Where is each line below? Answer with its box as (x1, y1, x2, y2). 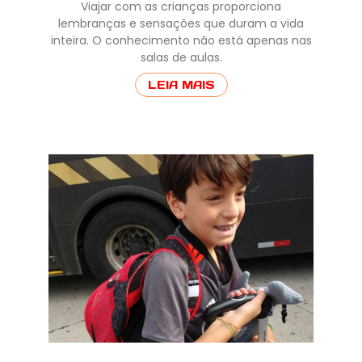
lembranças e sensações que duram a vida (58, 15, 304, 32)
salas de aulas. (140, 48, 222, 65)
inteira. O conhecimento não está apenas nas (50, 32, 312, 48)
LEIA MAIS (147, 77, 215, 92)
